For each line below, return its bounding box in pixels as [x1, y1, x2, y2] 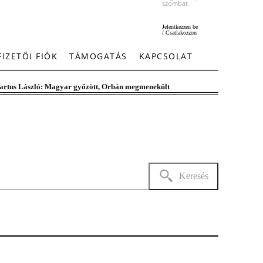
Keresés [178, 170, 208, 181]
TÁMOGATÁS [69, 50, 127, 62]
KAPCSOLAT [139, 50, 193, 62]
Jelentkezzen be [162, 23, 198, 30]
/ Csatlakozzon [162, 29, 197, 36]
